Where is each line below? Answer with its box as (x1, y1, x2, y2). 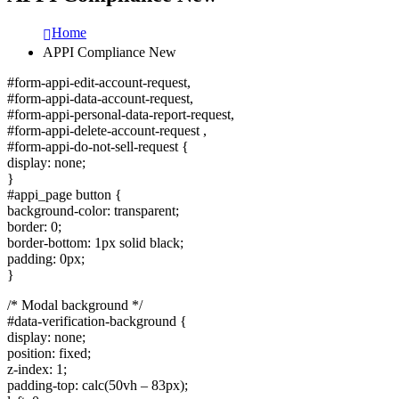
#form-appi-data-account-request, (7, 90, 193, 106)
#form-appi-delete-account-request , (7, 122, 207, 138)
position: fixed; (7, 345, 91, 361)
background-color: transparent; (7, 202, 179, 218)
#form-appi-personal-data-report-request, (7, 106, 234, 122)
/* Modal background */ (7, 297, 142, 313)
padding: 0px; (7, 250, 85, 266)
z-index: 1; (7, 361, 67, 377)
